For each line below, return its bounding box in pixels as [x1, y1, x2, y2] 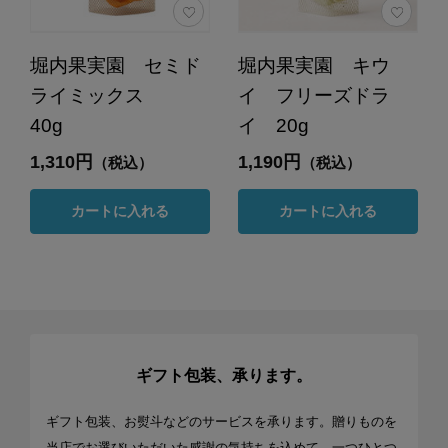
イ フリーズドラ [237, 84, 390, 106]
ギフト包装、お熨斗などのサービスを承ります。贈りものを [45, 414, 397, 430]
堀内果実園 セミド [29, 54, 201, 76]
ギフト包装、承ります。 [136, 367, 312, 385]
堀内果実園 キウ [237, 54, 390, 76]
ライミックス [29, 84, 182, 106]
